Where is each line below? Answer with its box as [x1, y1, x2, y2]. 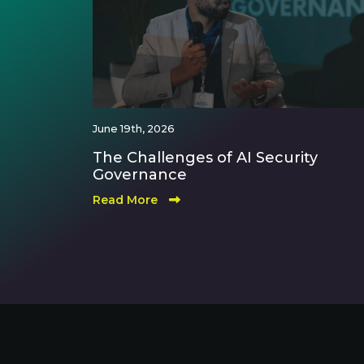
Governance [93, 166, 187, 184]
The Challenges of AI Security [93, 149, 318, 167]
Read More [93, 193, 161, 207]
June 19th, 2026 [93, 123, 175, 135]
